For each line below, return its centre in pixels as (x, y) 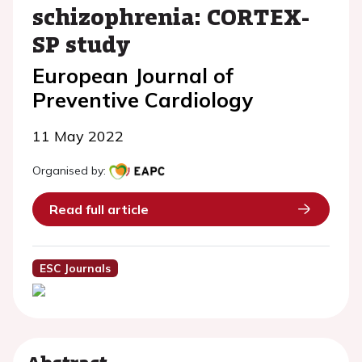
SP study (82, 44)
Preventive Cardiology (143, 100)
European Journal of (133, 76)
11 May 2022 (78, 136)
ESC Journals (75, 268)
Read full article (99, 209)
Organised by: (69, 170)
